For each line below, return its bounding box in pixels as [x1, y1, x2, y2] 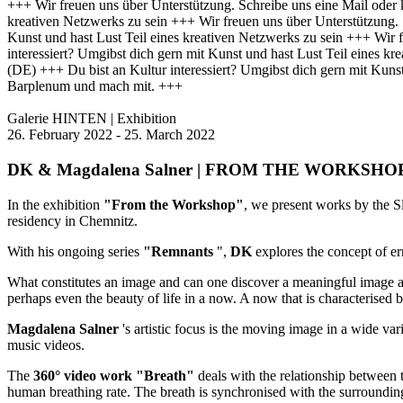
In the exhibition [7, 196, 103, 212]
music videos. [7, 336, 85, 353]
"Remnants [143, 243, 213, 259]
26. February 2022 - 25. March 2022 [7, 127, 215, 143]
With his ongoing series [7, 243, 143, 259]
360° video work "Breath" [33, 367, 194, 383]
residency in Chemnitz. [7, 212, 138, 228]
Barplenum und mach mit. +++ [7, 78, 183, 94]
